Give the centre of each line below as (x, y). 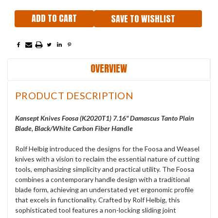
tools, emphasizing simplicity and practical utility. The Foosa (105, 169)
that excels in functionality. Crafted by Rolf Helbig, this (98, 200)
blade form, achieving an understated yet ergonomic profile (104, 190)
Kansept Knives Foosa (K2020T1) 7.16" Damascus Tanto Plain (105, 118)
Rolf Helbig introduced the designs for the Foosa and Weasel (107, 149)
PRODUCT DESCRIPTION (74, 96)
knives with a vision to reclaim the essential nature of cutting (107, 159)
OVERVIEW (109, 69)
